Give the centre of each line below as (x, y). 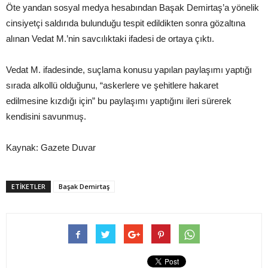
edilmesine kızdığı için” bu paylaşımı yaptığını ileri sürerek (119, 101)
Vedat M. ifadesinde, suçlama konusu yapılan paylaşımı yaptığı (129, 70)
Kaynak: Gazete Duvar (51, 148)
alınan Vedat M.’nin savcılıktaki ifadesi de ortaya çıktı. (110, 39)
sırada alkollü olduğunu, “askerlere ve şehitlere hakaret (112, 86)
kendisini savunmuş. (46, 117)
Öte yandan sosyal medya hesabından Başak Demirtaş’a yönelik (133, 8)
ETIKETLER (28, 187)
